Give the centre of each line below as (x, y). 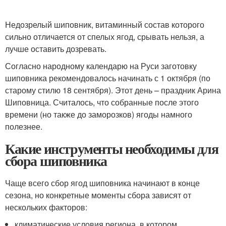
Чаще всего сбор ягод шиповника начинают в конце (102, 183)
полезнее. (24, 126)
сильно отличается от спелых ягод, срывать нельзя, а (105, 37)
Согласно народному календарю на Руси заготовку (101, 66)
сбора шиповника (56, 161)
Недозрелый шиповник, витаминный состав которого (105, 24)
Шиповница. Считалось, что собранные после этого (102, 102)
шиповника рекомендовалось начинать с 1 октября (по (108, 78)
